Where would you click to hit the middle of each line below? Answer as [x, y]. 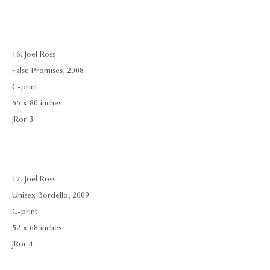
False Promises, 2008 [48, 71]
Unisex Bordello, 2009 [51, 195]
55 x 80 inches [37, 103]
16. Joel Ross [34, 54]
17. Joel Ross [34, 179]
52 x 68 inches [37, 228]
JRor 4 [23, 244]
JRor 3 [23, 119]
